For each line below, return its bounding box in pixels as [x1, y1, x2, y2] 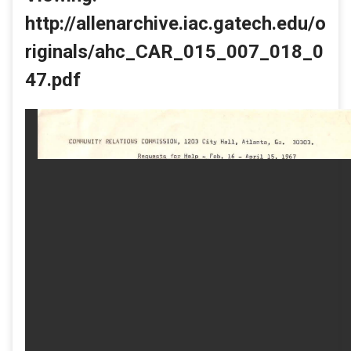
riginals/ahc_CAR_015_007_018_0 [25, 40, 324, 63]
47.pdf [25, 68, 81, 91]
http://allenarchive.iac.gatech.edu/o [25, 12, 326, 34]
